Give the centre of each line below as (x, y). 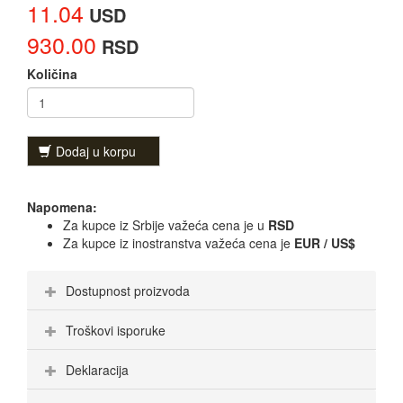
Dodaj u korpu (96, 152)
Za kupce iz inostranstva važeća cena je (179, 243)
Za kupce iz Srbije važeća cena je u (166, 225)
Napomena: (62, 207)
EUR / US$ (325, 243)
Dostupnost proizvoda (128, 291)
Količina (52, 74)
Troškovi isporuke (116, 331)
